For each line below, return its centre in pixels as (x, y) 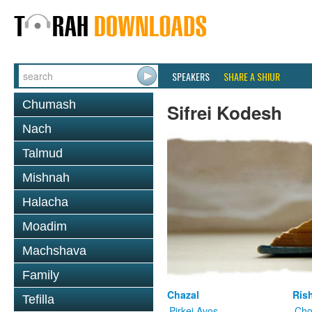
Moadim (45, 226)
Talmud (42, 153)
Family (41, 275)
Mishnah (46, 178)
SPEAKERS (191, 76)
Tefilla (38, 299)
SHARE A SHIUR (252, 76)
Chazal (183, 295)
